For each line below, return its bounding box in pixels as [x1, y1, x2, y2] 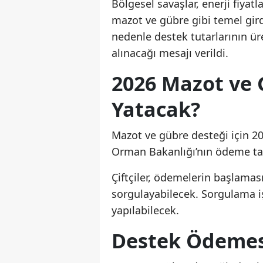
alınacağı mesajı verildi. [112, 46, 228, 60]
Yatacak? [112, 96, 200, 123]
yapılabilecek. [112, 203, 179, 218]
